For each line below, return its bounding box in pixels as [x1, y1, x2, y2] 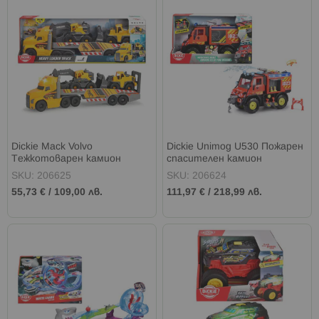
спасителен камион [167, 154, 263, 164]
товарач [11, 166, 53, 176]
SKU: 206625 [11, 171, 71, 181]
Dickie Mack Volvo [11, 142, 93, 152]
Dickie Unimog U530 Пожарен [167, 142, 304, 152]
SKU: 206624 [167, 171, 227, 181]
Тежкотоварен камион [11, 154, 121, 164]
